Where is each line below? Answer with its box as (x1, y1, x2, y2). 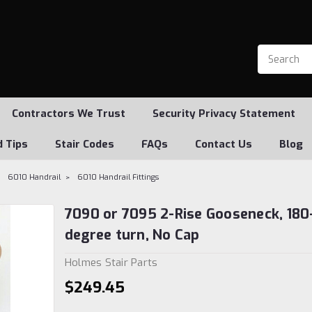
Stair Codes (55, 137, 114, 151)
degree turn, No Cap (64, 226, 200, 244)
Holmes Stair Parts (64, 255, 158, 270)
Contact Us (195, 137, 252, 151)
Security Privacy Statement (152, 107, 295, 120)
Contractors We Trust (11, 107, 125, 120)
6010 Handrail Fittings (77, 172, 159, 182)
